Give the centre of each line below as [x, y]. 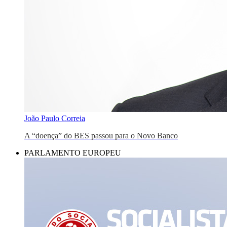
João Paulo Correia [55, 118]
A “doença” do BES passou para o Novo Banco [101, 136]
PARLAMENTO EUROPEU [73, 153]
